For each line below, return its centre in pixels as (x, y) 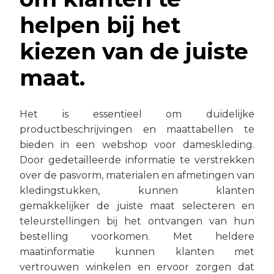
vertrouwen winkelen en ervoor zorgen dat (137, 267)
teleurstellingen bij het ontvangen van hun (137, 221)
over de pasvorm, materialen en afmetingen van (137, 175)
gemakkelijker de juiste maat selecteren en (137, 206)
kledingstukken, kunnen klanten (137, 190)
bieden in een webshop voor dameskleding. (137, 144)
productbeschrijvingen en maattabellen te (137, 129)
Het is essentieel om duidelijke (137, 114)
